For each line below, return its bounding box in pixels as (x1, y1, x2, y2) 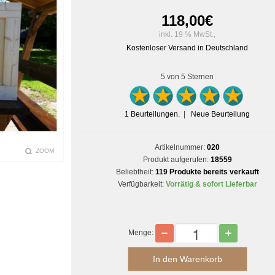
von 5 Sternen (165, 72, 214, 81)
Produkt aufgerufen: (142, 155, 209, 164)
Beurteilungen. (129, 110, 180, 118)
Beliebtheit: (115, 168, 155, 176)
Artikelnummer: (155, 143, 205, 152)
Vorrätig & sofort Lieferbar (165, 180, 257, 188)
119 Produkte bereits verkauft (155, 168, 259, 176)
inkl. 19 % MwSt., (159, 30, 215, 39)
